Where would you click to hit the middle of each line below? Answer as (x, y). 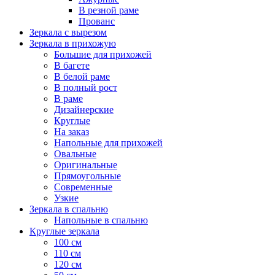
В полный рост (86, 87)
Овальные (75, 153)
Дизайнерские (84, 109)
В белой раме (82, 76)
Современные (83, 187)
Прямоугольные (87, 176)
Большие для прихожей (103, 54)
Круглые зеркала (64, 231)
